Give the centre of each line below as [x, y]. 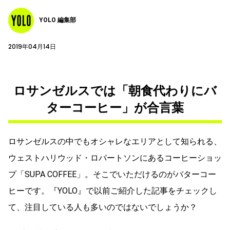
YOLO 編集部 [57, 20]
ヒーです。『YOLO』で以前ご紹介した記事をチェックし [113, 190]
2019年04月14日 [32, 46]
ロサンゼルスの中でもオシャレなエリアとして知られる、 [115, 141]
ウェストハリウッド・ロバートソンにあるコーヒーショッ [115, 158]
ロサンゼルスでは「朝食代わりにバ [115, 91]
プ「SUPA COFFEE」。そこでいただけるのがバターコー [112, 174]
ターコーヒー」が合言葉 [115, 108]
